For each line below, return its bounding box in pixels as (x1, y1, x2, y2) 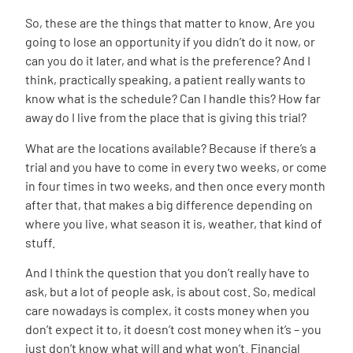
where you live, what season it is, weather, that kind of (25, 215, 322, 231)
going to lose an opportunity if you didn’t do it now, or (25, 34, 315, 50)
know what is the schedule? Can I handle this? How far (25, 91, 321, 106)
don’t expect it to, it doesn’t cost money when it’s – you (25, 321, 321, 337)
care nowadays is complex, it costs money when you (25, 303, 310, 318)
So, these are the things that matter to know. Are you (25, 15, 315, 31)
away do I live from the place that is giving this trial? (25, 110, 307, 125)
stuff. (25, 234, 58, 250)
